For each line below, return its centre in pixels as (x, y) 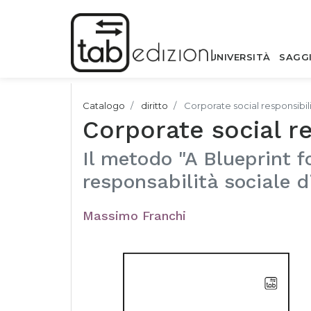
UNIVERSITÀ (240, 57)
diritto (154, 106)
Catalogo (104, 106)
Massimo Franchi (134, 216)
